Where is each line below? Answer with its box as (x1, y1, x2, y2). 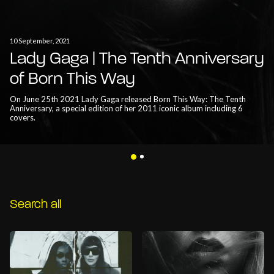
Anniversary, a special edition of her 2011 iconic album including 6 (10, 103, 243, 113)
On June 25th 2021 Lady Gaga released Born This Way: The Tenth (10, 94, 246, 104)
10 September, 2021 (10, 36, 70, 45)
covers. (10, 112, 35, 122)
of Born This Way (10, 70, 135, 88)
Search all (10, 198, 61, 211)
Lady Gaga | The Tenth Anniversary (10, 50, 264, 68)
